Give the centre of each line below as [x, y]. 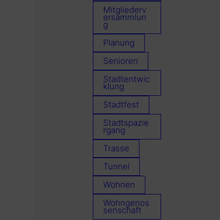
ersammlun [124, 17]
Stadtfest [121, 105]
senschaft [122, 210]
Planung [119, 43]
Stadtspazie [126, 123]
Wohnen [119, 185]
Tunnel [116, 167]
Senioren [120, 61]
